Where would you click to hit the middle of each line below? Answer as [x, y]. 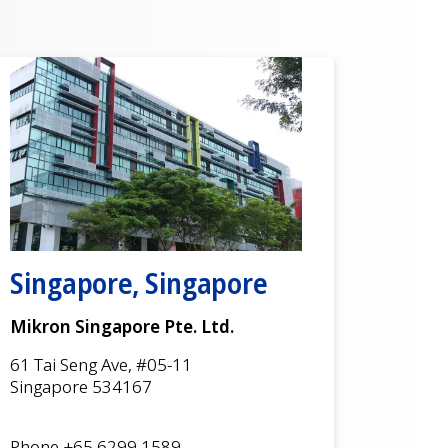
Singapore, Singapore [139, 283]
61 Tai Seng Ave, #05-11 [101, 365]
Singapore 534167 [81, 387]
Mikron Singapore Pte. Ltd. [122, 327]
